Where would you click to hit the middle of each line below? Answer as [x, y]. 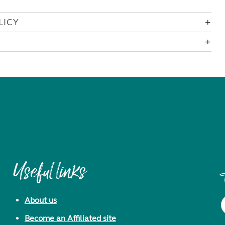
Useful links [49, 174]
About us [40, 200]
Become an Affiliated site [70, 218]
